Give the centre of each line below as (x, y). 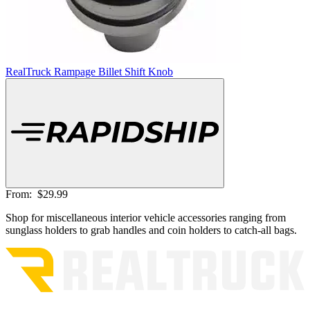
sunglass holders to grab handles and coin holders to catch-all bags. (151, 230)
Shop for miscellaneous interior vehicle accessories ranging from (146, 217)
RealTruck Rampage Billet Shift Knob (89, 71)
